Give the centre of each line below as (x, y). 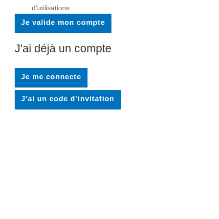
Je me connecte (51, 77)
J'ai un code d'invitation (68, 99)
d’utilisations (51, 8)
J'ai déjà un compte (63, 49)
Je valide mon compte (63, 22)
